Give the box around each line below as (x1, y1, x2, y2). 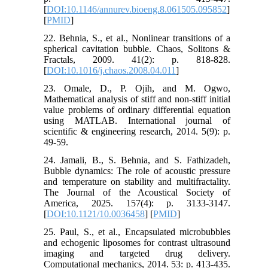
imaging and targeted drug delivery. (44, 248, 230, 258)
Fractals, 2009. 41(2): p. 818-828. (44, 54, 230, 65)
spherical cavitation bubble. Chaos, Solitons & (44, 43, 230, 54)
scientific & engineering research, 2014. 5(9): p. (44, 126, 230, 136)
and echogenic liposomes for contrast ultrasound (44, 237, 230, 248)
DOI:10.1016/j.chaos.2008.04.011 (47, 65, 176, 75)
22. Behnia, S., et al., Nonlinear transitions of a (44, 32, 230, 43)
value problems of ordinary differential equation (44, 104, 230, 115)
